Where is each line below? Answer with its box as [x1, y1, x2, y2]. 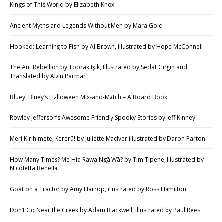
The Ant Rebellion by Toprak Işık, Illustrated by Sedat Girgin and [10, 63, 187, 71]
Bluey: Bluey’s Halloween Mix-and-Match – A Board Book [10, 93, 167, 101]
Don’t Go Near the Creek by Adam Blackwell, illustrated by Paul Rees [10, 206, 200, 214]
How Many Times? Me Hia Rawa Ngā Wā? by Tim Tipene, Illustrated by [10, 155, 204, 164]
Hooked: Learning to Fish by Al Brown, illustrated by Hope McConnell [10, 42, 203, 51]
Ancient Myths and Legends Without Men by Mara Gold [10, 21, 163, 30]
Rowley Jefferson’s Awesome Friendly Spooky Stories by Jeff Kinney [10, 113, 195, 122]
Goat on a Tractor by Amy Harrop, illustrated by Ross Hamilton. [10, 185, 188, 193]
